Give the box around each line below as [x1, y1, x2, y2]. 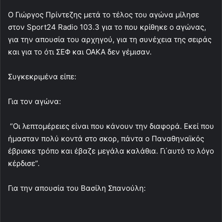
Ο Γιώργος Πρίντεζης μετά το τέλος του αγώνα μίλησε [8, 9, 199, 19]
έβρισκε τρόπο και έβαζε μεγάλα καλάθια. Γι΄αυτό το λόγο [8, 146, 214, 156]
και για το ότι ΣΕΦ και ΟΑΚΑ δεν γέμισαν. [8, 47, 152, 56]
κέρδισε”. [8, 158, 40, 168]
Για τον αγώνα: [8, 96, 61, 106]
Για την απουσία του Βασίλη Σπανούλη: [8, 183, 146, 193]
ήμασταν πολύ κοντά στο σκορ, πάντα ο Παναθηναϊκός [8, 133, 204, 143]
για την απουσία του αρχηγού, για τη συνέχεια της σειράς [8, 34, 212, 44]
